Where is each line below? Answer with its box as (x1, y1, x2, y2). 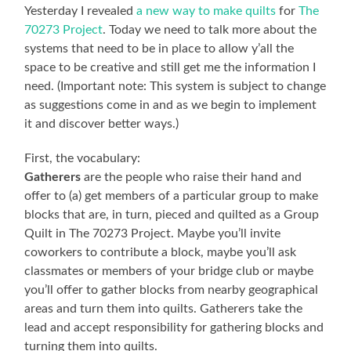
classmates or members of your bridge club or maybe (24, 264, 314, 277)
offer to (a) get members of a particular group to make (24, 189, 319, 202)
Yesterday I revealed (24, 4, 137, 17)
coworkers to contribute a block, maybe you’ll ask (24, 245, 297, 259)
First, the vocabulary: (24, 151, 141, 165)
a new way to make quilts (136, 4, 277, 17)
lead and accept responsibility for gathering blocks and (24, 320, 324, 334)
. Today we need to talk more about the (103, 23, 317, 36)
